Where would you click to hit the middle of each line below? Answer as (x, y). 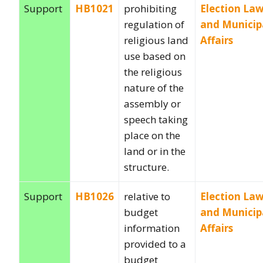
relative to (147, 196)
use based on (155, 56)
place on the (152, 135)
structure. (146, 167)
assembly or (152, 103)
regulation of (154, 24)
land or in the (155, 151)
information (152, 228)
